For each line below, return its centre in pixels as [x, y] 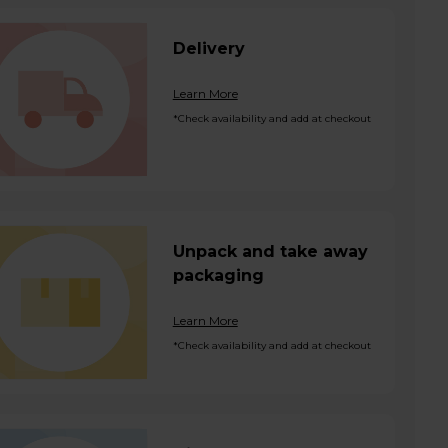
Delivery [208, 48]
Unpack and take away [270, 251]
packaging [218, 275]
